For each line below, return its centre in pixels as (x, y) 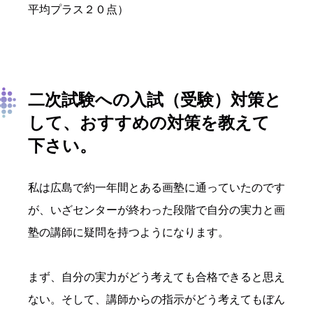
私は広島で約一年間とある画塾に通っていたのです (156, 188)
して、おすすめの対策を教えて (149, 123)
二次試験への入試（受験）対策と (155, 100)
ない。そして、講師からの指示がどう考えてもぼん (156, 300)
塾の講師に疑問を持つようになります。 (129, 233)
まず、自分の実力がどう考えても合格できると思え (156, 277)
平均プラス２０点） (78, 10)
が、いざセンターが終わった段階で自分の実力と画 (156, 210)
